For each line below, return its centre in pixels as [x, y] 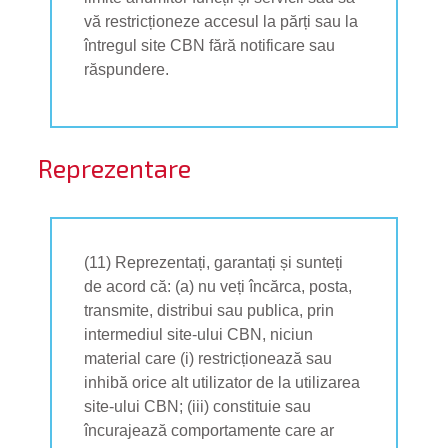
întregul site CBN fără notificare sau [210, 45]
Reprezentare [114, 167]
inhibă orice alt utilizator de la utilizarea [222, 382]
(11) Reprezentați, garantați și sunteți [214, 262]
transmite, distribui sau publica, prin [209, 310]
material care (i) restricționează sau [208, 358]
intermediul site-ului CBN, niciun [199, 334]
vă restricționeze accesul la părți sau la [221, 21]
